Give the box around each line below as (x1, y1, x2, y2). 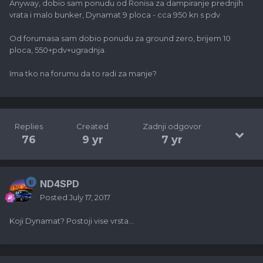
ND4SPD (40, 178, 79, 190)
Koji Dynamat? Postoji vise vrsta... (9, 216, 134, 226)
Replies (14, 122, 43, 131)
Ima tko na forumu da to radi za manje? (9, 69, 157, 79)
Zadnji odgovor (143, 122, 202, 131)
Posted (40, 193, 69, 203)
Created (76, 122, 109, 131)
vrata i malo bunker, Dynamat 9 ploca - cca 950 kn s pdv (9, 10, 220, 20)
